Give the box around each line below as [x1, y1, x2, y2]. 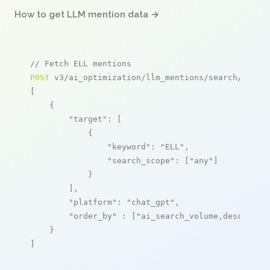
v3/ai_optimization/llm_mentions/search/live [49, 72, 262, 82]
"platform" [69, 197, 117, 207]
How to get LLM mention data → [14, 8, 159, 20]
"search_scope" [107, 155, 175, 165]
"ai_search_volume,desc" [136, 211, 247, 221]
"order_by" [69, 211, 117, 221]
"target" [69, 114, 107, 124]
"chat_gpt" [127, 197, 175, 207]
